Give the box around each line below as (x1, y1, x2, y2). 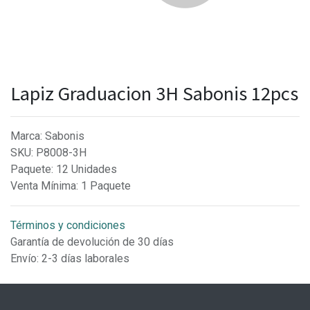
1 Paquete (81, 179, 131, 192)
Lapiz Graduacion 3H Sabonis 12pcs (10, 81, 298, 106)
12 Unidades (56, 163, 117, 176)
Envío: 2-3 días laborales (10, 252, 129, 265)
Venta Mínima (10, 179, 76, 192)
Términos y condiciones (10, 219, 125, 232)
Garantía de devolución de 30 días (10, 235, 174, 248)
